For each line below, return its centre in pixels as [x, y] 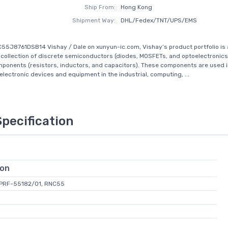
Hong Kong [136, 7]
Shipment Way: [94, 20]
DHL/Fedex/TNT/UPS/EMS [159, 20]
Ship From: [100, 7]
